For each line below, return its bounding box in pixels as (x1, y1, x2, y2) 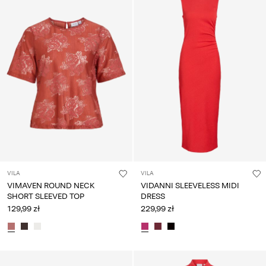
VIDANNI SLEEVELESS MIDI (141, 180, 239, 191)
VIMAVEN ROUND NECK (7, 180, 94, 191)
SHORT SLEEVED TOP (7, 191, 84, 201)
